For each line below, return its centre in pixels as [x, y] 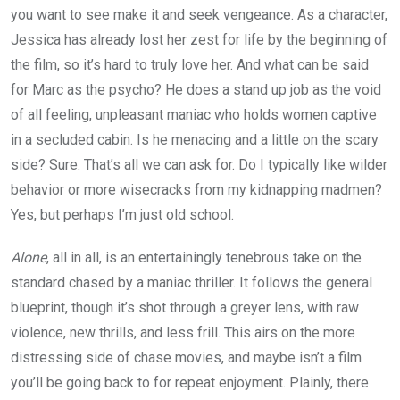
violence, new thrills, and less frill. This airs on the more [183, 333]
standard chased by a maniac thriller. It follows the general [192, 283]
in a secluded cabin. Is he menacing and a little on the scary [195, 140]
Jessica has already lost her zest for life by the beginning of [199, 40]
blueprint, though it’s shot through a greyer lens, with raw [185, 308]
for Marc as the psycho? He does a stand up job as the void [196, 90]
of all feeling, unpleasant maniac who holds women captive [194, 115]
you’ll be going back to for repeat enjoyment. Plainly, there [190, 383]
